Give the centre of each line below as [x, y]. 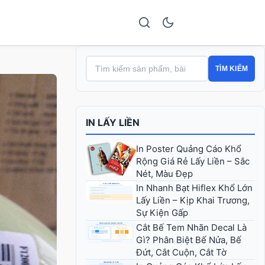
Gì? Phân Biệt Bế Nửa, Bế [189, 240]
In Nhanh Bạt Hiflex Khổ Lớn [194, 188]
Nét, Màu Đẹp [164, 173]
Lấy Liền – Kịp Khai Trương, [193, 201]
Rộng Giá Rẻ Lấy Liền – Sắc [193, 161]
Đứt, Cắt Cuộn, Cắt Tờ [181, 252]
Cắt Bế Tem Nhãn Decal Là [191, 227]
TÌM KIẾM [232, 69]
